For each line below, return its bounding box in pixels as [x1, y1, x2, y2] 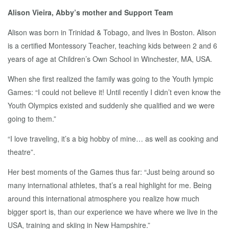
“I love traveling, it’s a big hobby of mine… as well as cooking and [8, 133, 218, 144]
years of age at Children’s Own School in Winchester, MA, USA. [8, 54, 212, 64]
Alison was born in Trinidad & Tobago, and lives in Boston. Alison [8, 27, 216, 38]
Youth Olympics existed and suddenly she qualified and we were [8, 100, 215, 111]
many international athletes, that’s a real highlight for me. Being [8, 180, 212, 191]
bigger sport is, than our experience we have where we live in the [8, 207, 218, 217]
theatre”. [8, 147, 35, 157]
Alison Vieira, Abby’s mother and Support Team [8, 7, 173, 18]
